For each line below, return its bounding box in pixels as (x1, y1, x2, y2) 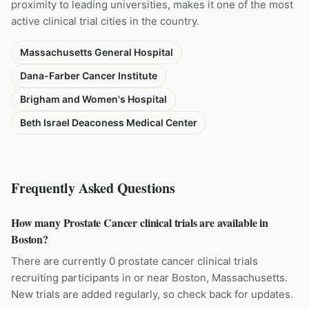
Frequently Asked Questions (11, 178, 175, 198)
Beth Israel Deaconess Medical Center (20, 117, 197, 128)
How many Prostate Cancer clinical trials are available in (11, 215, 268, 230)
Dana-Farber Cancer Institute (20, 70, 157, 81)
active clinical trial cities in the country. (11, 14, 199, 28)
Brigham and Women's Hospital (20, 93, 167, 105)
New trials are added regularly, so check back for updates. (11, 288, 293, 301)
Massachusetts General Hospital (20, 46, 173, 58)
